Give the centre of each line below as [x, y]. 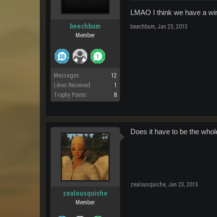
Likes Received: [73, 85]
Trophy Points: [71, 95]
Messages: [67, 76]
